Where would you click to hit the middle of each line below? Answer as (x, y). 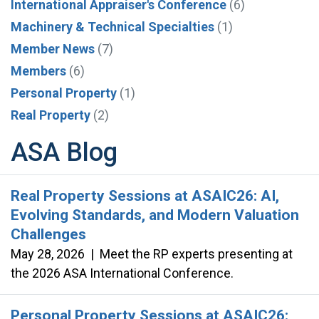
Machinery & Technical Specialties (113, 26)
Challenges (48, 234)
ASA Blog (64, 152)
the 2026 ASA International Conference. (122, 273)
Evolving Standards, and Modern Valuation (155, 215)
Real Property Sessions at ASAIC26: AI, (145, 195)
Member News (53, 48)
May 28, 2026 (48, 253)
